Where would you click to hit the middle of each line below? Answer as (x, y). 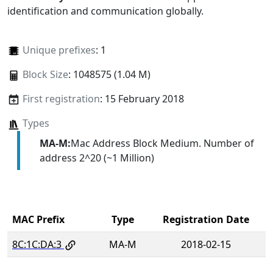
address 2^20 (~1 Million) (97, 158)
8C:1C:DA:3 (37, 244)
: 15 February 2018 (142, 99)
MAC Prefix (38, 219)
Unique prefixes (59, 50)
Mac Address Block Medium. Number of (162, 143)
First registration (61, 99)
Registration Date (206, 219)
